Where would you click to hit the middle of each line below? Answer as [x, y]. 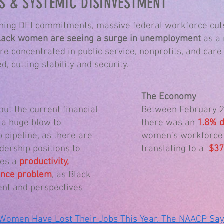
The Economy [169, 97]
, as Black [71, 175]
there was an [168, 123]
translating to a [174, 149]
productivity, [44, 162]
